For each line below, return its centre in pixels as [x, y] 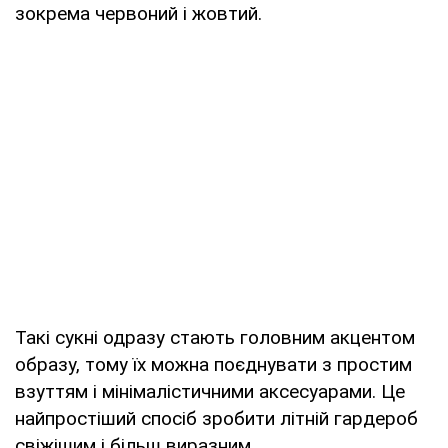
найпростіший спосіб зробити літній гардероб [216, 418]
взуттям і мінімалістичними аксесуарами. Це [210, 391]
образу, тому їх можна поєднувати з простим [213, 364]
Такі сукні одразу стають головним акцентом [215, 337]
